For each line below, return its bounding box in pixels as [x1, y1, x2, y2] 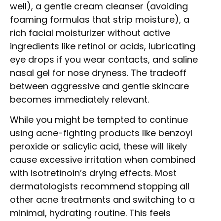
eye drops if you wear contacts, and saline [10, 53, 198, 66]
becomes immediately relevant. [10, 93, 149, 106]
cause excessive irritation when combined [10, 153, 195, 166]
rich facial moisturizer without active [10, 27, 170, 39]
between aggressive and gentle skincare [10, 80, 189, 93]
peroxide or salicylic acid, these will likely [10, 140, 187, 153]
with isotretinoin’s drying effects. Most [10, 167, 177, 180]
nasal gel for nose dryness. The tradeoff [10, 67, 186, 79]
